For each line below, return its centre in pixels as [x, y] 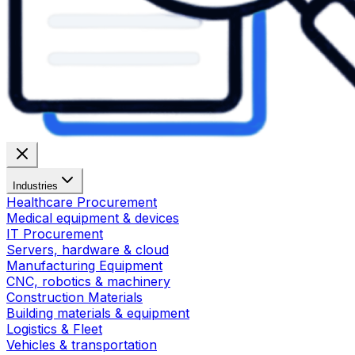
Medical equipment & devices [93, 218]
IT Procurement [55, 234]
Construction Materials [74, 297]
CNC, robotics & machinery [88, 281]
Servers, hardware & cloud [88, 250]
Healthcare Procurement [82, 202]
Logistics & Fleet [54, 329]
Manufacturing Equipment [84, 265]
